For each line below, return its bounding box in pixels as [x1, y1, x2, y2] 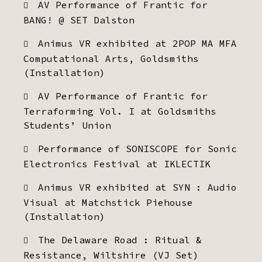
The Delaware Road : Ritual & [38, 234, 202, 246]
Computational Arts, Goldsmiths [23, 53, 199, 64]
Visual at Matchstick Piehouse [23, 196, 193, 208]
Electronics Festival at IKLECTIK [23, 158, 211, 170]
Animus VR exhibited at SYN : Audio [38, 181, 237, 193]
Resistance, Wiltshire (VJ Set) [23, 249, 199, 261]
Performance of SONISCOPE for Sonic [38, 143, 237, 154]
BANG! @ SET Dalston [23, 14, 135, 26]
